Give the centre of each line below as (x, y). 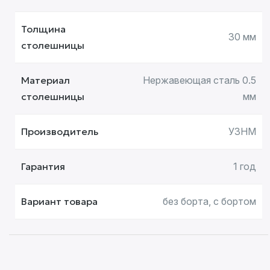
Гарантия (43, 166)
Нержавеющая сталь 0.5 (199, 80)
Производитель (60, 131)
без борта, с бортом (209, 201)
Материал (46, 80)
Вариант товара (59, 201)
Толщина (43, 29)
